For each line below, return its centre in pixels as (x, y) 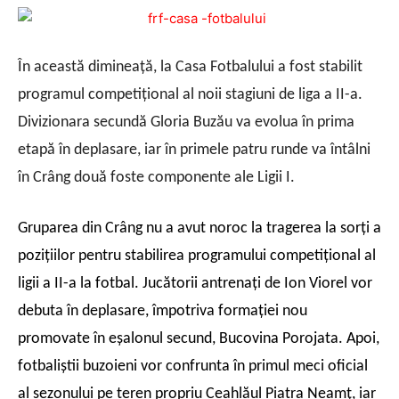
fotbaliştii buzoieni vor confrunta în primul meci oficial (193, 366)
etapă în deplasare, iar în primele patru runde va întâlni (194, 150)
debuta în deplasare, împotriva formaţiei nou (163, 311)
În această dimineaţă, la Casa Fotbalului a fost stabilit (190, 67)
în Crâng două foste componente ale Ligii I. (156, 178)
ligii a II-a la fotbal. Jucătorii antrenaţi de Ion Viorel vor (195, 284)
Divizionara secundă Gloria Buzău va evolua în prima (186, 122)
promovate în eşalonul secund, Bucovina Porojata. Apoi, (199, 339)
